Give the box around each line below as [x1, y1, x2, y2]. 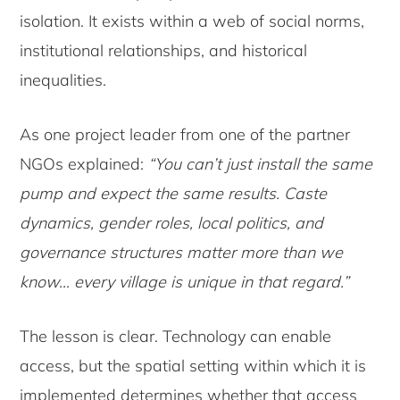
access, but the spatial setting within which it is [20, 355, 367, 377]
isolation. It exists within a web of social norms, [20, 11, 365, 32]
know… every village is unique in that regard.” [20, 271, 350, 293]
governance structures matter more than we [20, 242, 344, 263]
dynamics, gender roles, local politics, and [20, 212, 324, 234]
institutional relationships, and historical [20, 40, 308, 62]
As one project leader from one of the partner [20, 124, 351, 146]
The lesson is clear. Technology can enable [20, 326, 332, 347]
